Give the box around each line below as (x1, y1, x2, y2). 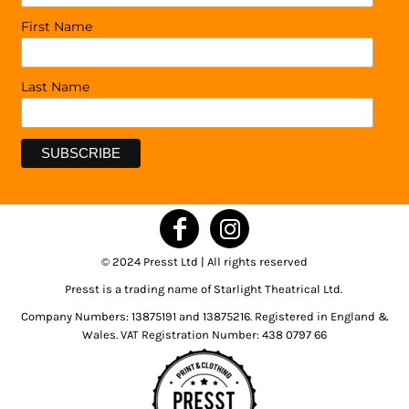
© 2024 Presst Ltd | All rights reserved (101, 255, 308, 269)
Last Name (21, 79, 89, 96)
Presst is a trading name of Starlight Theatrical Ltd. (64, 282, 345, 297)
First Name (21, 18, 92, 36)
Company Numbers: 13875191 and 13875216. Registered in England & (20, 309, 389, 324)
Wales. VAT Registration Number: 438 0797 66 (82, 328, 327, 342)
